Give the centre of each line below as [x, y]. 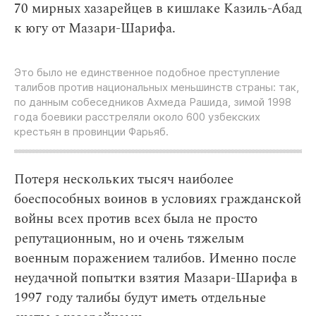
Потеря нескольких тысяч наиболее [124, 180]
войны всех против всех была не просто [136, 219]
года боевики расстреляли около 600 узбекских [137, 117]
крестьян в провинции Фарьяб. [91, 132]
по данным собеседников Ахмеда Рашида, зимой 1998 [153, 102]
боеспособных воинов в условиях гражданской [158, 200]
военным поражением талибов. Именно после [155, 259]
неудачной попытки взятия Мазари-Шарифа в [156, 279]
